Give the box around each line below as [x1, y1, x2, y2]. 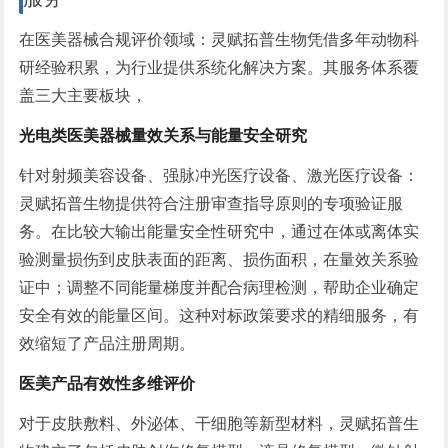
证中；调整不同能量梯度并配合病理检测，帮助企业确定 [19, 279, 420, 297]
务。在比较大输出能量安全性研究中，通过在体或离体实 [19, 223, 420, 241]
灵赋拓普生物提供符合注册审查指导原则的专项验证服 [19, 195, 404, 213]
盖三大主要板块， [19, 87, 148, 105]
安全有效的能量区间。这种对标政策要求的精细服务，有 [19, 307, 420, 325]
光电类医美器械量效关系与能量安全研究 [19, 127, 308, 145]
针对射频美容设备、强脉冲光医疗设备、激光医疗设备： [19, 167, 420, 185]
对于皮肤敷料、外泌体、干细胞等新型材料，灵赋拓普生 [19, 415, 420, 433]
